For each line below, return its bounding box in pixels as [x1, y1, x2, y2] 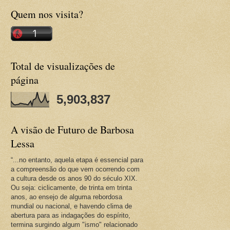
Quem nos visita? [11, 7, 83, 21]
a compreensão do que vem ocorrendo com [11, 165, 140, 173]
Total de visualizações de [11, 59, 115, 73]
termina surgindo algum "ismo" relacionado [11, 221, 138, 228]
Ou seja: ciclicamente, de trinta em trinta [11, 184, 132, 191]
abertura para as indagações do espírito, [11, 212, 130, 219]
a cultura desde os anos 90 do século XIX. [11, 175, 138, 182]
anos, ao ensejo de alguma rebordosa [11, 193, 122, 201]
